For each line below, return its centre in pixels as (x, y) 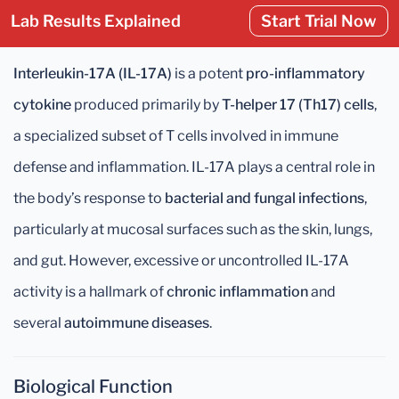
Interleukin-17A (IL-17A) (93, 73)
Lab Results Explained (96, 21)
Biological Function (93, 387)
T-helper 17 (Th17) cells (298, 105)
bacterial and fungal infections (265, 198)
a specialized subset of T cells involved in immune (176, 136)
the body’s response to (89, 198)
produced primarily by (147, 105)
